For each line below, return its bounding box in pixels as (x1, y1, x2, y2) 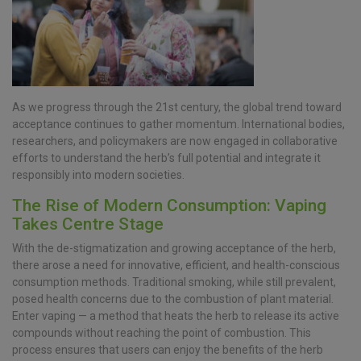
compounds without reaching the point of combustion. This (12, 326, 311, 340)
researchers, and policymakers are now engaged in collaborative (12, 135, 338, 148)
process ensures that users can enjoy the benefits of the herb (12, 343, 323, 357)
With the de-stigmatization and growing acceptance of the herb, (12, 242, 336, 255)
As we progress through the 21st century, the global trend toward (12, 101, 342, 114)
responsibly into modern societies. (12, 168, 185, 182)
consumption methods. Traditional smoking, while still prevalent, (12, 276, 336, 289)
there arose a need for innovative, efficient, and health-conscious (12, 259, 340, 272)
